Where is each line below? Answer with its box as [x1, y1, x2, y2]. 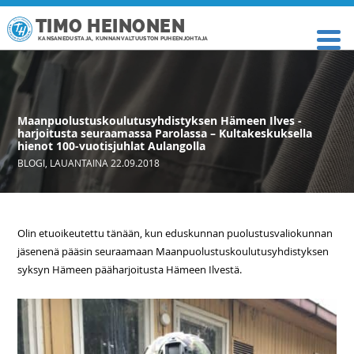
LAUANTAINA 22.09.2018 [50, 156, 160, 169]
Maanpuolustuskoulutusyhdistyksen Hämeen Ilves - [17, 113, 303, 128]
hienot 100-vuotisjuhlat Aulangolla [17, 138, 206, 153]
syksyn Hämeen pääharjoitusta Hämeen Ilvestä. [17, 262, 243, 277]
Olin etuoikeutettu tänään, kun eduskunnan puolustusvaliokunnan [17, 226, 333, 240]
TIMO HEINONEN [35, 16, 186, 37]
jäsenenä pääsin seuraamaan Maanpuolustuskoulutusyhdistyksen [17, 244, 330, 258]
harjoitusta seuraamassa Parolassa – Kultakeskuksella [17, 126, 313, 141]
